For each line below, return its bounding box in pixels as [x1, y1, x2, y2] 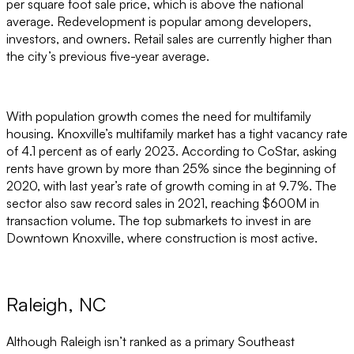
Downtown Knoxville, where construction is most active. [6, 229, 318, 246]
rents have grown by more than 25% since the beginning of [6, 160, 336, 176]
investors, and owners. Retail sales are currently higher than [6, 30, 332, 47]
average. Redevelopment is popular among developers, [6, 13, 311, 29]
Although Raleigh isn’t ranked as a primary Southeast [6, 333, 295, 350]
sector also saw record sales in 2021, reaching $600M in [6, 194, 319, 211]
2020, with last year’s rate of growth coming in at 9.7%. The [6, 177, 337, 194]
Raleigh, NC [6, 292, 106, 317]
